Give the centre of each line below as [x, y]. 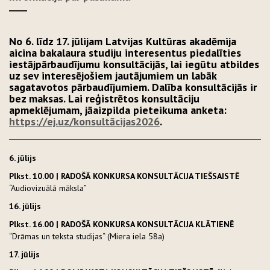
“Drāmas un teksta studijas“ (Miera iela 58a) [88, 236]
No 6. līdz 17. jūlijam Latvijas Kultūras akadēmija [123, 41]
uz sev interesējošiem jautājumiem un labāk [113, 76]
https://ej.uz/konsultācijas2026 [84, 121]
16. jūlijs [26, 206]
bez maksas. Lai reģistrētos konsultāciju [104, 99]
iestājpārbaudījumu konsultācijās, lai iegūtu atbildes [134, 64]
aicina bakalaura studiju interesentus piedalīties [125, 53]
